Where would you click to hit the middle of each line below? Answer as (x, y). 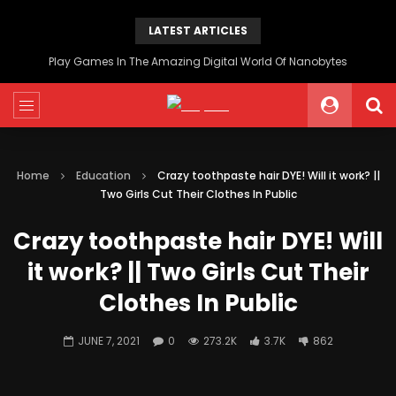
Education (103, 175)
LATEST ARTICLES (198, 30)
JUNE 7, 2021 (108, 341)
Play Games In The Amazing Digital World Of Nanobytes (198, 61)
